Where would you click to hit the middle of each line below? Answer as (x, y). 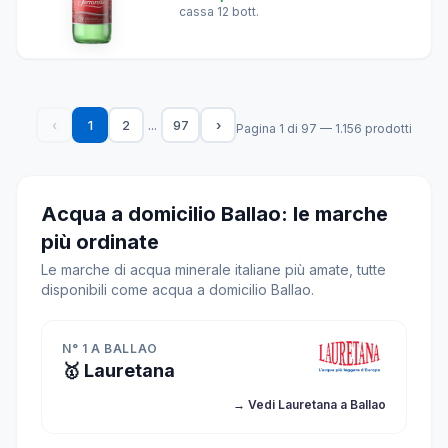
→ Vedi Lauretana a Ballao (309, 404)
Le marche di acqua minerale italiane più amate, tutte (213, 269)
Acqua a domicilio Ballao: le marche (214, 214)
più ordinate (100, 242)
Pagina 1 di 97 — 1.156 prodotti (324, 128)
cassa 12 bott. (219, 11)
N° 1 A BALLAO (110, 348)
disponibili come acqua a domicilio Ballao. (177, 289)
